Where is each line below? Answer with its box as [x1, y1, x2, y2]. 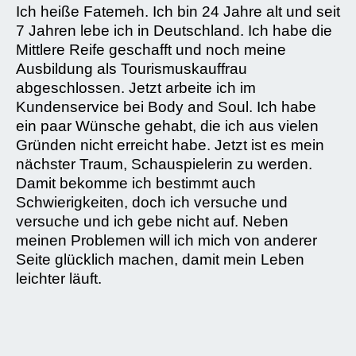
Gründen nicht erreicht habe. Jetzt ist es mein [16, 137, 324, 154]
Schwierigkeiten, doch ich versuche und [16, 194, 288, 211]
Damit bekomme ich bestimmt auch [16, 175, 256, 192]
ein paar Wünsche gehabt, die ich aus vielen [16, 118, 319, 135]
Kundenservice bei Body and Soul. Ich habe [16, 99, 316, 116]
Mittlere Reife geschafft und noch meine [16, 41, 286, 59]
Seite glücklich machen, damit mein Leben [16, 251, 304, 269]
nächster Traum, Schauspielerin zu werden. [16, 156, 312, 173]
